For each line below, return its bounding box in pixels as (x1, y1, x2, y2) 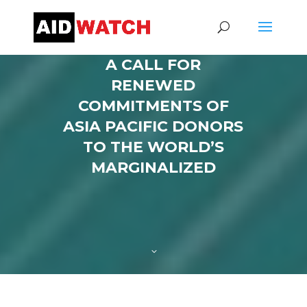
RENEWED (111, 76, 196, 95)
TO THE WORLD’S (82, 138, 224, 156)
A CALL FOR (106, 56, 201, 74)
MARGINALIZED (90, 158, 216, 177)
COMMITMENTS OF (77, 97, 229, 115)
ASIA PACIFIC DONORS (63, 117, 244, 136)
